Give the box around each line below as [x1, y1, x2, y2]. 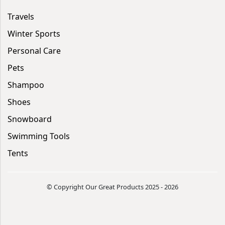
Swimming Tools [8, 130, 70, 142]
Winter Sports [8, 28, 60, 39]
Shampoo [8, 79, 44, 90]
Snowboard [8, 113, 52, 125]
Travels [8, 11, 34, 22]
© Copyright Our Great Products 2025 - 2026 [47, 182, 178, 191]
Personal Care [8, 45, 61, 56]
